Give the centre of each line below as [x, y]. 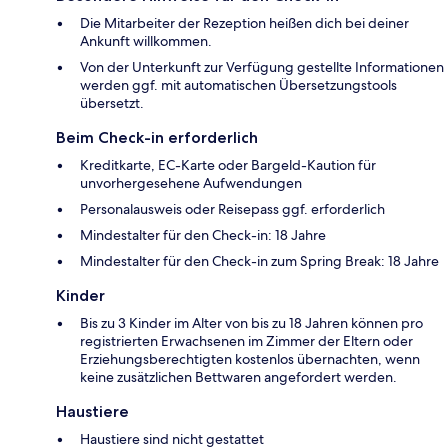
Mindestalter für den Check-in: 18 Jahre [203, 235]
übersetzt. [112, 103]
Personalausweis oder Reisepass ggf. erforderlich [232, 209]
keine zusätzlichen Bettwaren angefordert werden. [238, 377]
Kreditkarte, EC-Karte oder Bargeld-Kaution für [228, 165]
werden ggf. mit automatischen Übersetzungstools [238, 85]
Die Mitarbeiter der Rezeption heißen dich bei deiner [244, 23]
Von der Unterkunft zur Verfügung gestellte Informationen [262, 67]
